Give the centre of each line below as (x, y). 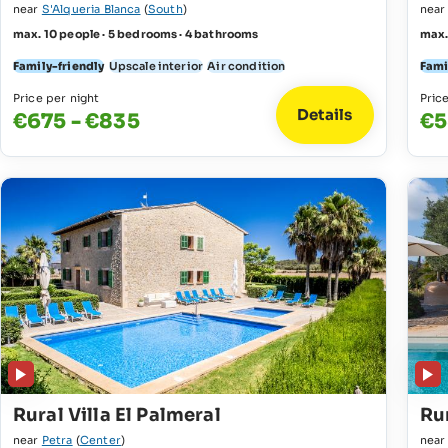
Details (324, 115)
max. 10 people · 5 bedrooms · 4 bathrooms (136, 33)
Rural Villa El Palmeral (117, 415)
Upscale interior (156, 65)
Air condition (246, 65)
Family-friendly (59, 65)
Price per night (56, 97)
